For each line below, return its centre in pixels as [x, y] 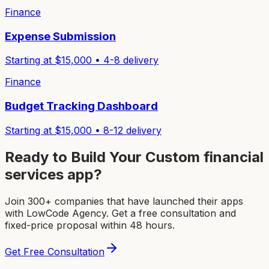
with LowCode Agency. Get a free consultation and [120, 213]
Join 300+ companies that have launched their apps [124, 201]
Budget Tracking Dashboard [81, 106]
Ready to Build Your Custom [104, 157]
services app [49, 174]
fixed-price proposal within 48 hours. [90, 225]
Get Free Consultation [55, 251]
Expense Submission [60, 36]
